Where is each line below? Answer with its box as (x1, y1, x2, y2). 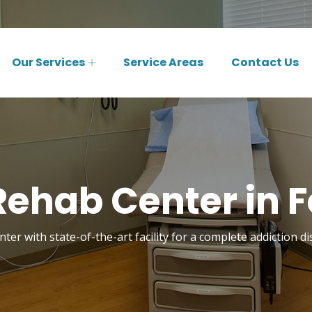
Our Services (12, 54, 85, 70)
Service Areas (123, 54, 203, 70)
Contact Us (231, 54, 299, 70)
